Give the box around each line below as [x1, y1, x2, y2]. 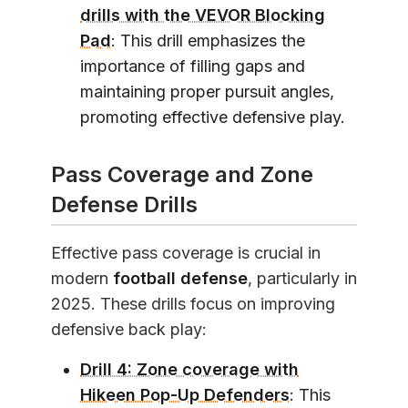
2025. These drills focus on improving [51, 294, 335, 314]
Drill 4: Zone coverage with [80, 360, 299, 380]
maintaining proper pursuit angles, [80, 82, 334, 102]
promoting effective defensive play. [80, 107, 345, 127]
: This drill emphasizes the [111, 31, 305, 51]
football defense [113, 269, 248, 289]
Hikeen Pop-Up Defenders [80, 385, 290, 405]
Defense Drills [51, 191, 198, 219]
